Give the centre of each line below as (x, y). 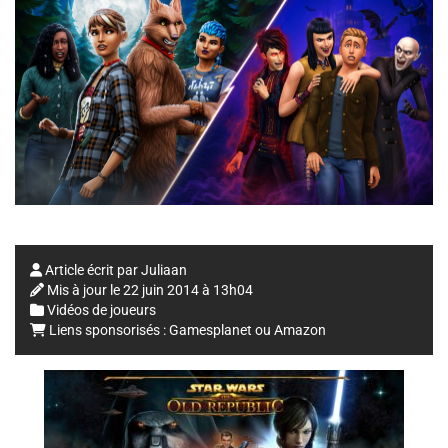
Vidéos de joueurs (101, 310)
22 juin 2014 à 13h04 (188, 290)
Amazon (300, 330)
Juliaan (164, 270)
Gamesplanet (210, 330)
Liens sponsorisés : (107, 330)
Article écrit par (91, 270)
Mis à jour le (85, 290)
